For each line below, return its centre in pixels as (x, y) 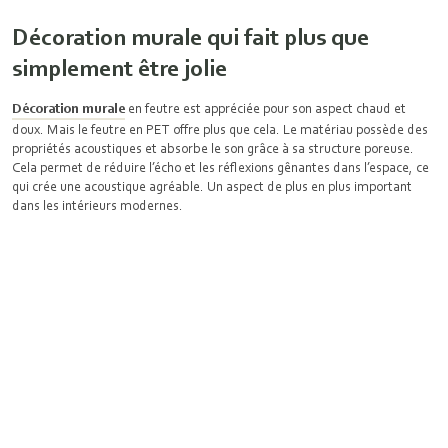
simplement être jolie (119, 67)
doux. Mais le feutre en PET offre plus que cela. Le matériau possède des (220, 129)
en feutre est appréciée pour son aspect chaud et (265, 108)
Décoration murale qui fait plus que (190, 36)
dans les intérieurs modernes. (99, 205)
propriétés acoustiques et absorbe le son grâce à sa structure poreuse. (213, 148)
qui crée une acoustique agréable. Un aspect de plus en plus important (212, 186)
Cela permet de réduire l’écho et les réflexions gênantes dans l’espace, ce (220, 167)
